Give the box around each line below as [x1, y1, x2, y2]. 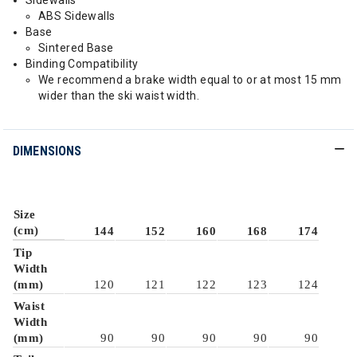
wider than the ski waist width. [38, 89, 200, 102]
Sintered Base [38, 41, 114, 54]
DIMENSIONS [13, 143, 82, 159]
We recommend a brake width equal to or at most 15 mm [38, 73, 342, 86]
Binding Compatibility [25, 57, 139, 70]
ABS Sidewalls [38, 10, 116, 22]
